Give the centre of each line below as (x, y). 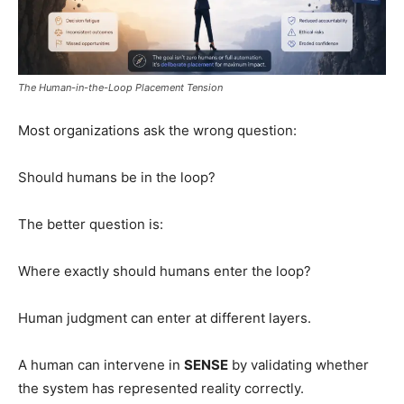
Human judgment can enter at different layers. (165, 317)
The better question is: (91, 224)
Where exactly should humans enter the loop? (165, 271)
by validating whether (298, 364)
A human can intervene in (101, 364)
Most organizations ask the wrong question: (157, 130)
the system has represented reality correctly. (161, 388)
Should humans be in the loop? (117, 177)
